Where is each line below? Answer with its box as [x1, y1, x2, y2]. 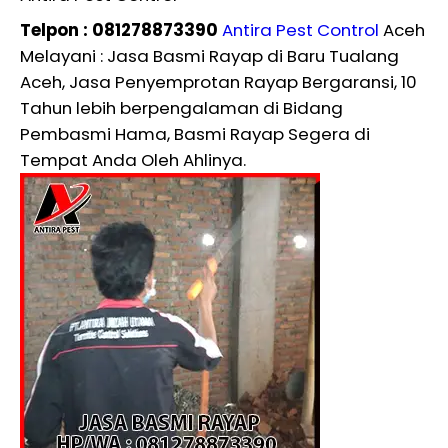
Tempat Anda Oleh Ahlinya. [20, 147, 246, 172]
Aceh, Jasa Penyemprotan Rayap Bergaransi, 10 [20, 69, 417, 94]
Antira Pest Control [222, 17, 379, 42]
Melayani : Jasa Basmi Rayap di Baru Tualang [20, 43, 399, 68]
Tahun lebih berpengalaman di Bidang [20, 95, 343, 120]
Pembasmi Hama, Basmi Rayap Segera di [20, 121, 370, 146]
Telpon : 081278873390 [20, 17, 218, 42]
